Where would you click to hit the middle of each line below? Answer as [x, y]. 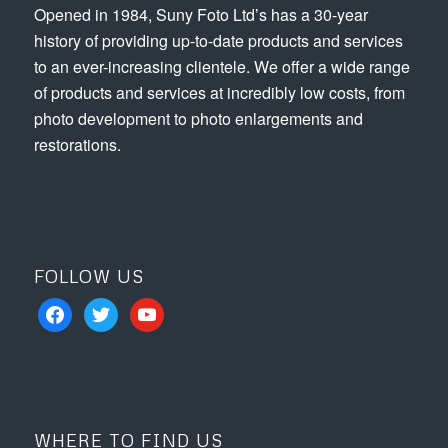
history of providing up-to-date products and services [218, 41]
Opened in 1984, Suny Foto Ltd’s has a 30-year [200, 15]
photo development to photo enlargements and [198, 119]
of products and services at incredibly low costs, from [219, 93]
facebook [66, 310]
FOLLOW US [88, 275]
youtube [154, 310]
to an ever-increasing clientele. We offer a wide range [221, 67]
